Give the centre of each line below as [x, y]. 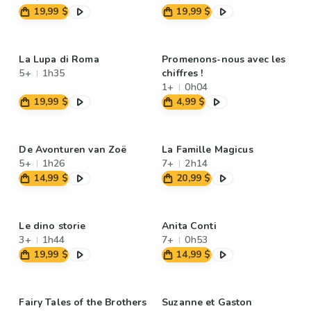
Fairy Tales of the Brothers [83, 302]
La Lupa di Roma [59, 59]
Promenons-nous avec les [224, 59]
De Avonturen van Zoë [73, 150]
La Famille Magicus [208, 150]
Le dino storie [52, 226]
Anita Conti [189, 226]
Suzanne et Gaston [207, 302]
